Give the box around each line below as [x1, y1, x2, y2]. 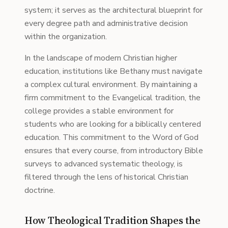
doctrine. [24, 185, 55, 196]
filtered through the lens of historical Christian [24, 172, 188, 183]
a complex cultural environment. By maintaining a [24, 79, 197, 90]
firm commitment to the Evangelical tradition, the [24, 92, 201, 103]
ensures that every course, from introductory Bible [24, 145, 203, 156]
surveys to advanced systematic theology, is [24, 158, 183, 169]
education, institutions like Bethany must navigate [24, 66, 203, 77]
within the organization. [24, 31, 107, 42]
